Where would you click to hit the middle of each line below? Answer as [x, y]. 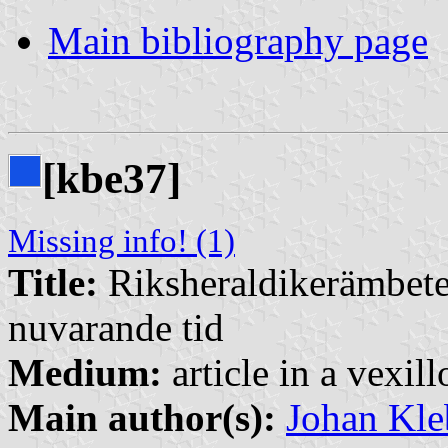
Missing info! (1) [121, 240]
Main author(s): [142, 417]
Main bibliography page [238, 40]
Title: [53, 282]
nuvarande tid [116, 327]
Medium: [85, 372]
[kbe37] [111, 178]
